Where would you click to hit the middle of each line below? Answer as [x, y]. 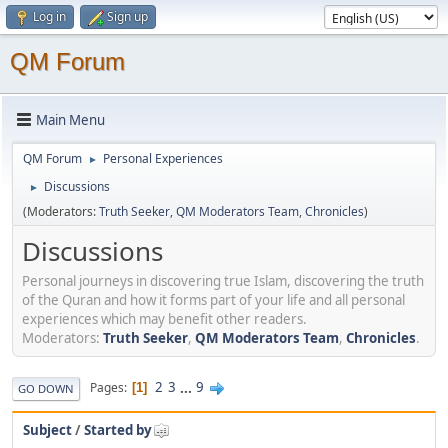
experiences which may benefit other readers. [164, 318]
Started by [118, 429]
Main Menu [70, 119]
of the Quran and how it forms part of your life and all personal [213, 299]
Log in [49, 16]
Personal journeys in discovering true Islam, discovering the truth [223, 280]
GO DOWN [46, 388]
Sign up [127, 16]
